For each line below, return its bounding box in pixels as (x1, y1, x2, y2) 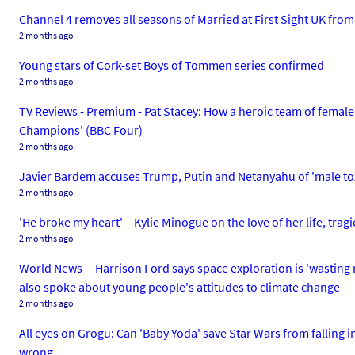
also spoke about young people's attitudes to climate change (19, 279, 340, 295)
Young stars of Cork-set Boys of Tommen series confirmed (19, 57, 324, 73)
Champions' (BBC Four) (19, 122, 143, 138)
